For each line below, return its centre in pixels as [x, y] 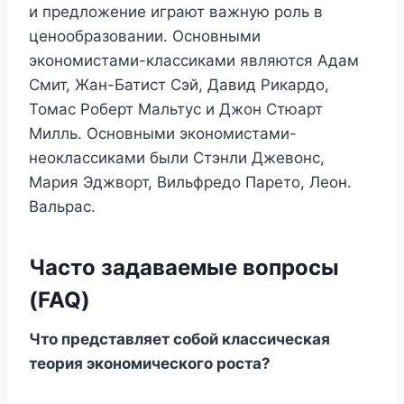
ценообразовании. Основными [145, 37]
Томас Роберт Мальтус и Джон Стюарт [176, 110]
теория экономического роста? [150, 364]
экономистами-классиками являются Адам [194, 61]
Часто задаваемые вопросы [184, 268]
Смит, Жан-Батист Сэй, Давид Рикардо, [179, 85]
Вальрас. [62, 207]
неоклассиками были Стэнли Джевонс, [177, 158]
